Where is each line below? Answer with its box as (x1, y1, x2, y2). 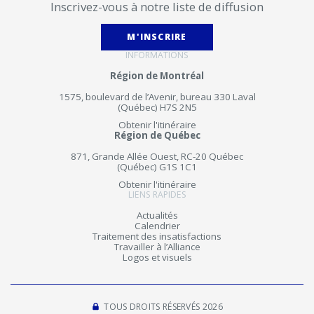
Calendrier (134, 219, 180, 232)
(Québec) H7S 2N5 (117, 101, 197, 114)
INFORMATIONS (125, 49, 189, 61)
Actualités (136, 209, 178, 221)
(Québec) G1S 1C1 (117, 161, 197, 173)
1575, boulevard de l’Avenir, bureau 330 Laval (58, 90, 256, 103)
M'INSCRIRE (127, 31, 187, 43)
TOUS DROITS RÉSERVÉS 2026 (104, 301, 223, 313)
